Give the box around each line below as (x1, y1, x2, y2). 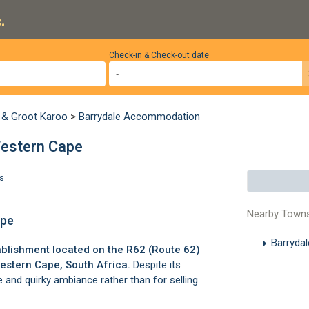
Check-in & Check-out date (108, 50, 209, 60)
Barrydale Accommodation (79, 110, 200, 123)
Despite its (130, 259, 181, 271)
